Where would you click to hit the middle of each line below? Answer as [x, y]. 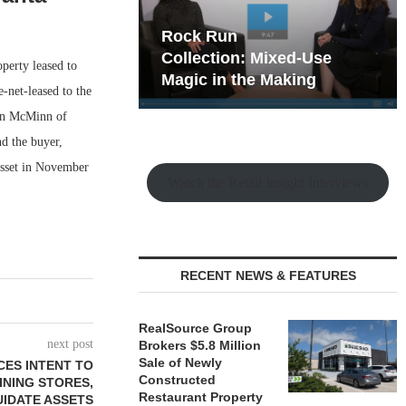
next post [71, 344]
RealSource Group [196, 328]
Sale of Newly [181, 362]
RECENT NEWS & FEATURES [268, 275]
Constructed [178, 380]
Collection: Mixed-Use [247, 58]
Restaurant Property [201, 397]
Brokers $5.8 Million [200, 345]
